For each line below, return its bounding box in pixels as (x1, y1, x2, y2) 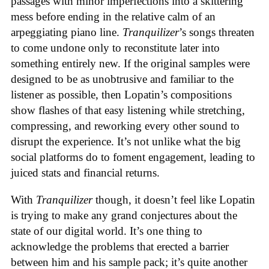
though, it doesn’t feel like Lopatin (92, 193, 255, 206)
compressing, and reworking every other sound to (11, 119, 240, 132)
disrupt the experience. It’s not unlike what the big (11, 134, 241, 148)
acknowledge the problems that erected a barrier (11, 240, 229, 253)
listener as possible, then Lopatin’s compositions (11, 88, 232, 101)
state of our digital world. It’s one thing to (11, 224, 202, 237)
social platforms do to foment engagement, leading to (11, 150, 255, 163)
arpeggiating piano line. (11, 25, 122, 38)
